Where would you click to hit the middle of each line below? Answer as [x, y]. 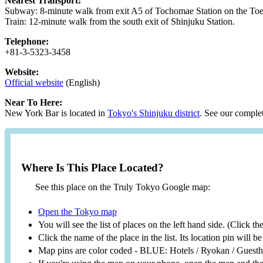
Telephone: [27, 42]
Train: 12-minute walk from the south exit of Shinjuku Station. [120, 22]
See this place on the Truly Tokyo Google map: [122, 187]
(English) [82, 83]
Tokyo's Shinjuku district [154, 113]
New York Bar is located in [56, 113]
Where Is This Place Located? [92, 167]
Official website [34, 83]
